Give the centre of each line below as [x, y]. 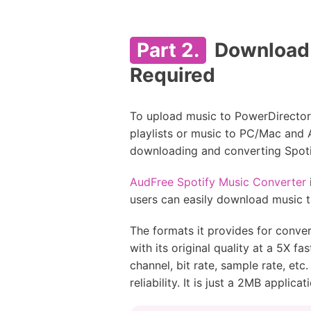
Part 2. [168, 50]
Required [173, 75]
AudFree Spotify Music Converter [218, 182]
